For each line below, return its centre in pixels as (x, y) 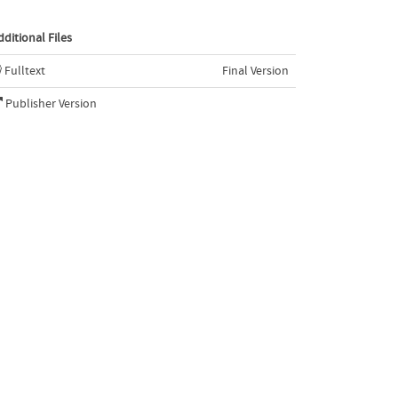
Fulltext (24, 71)
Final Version (255, 71)
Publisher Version (51, 103)
